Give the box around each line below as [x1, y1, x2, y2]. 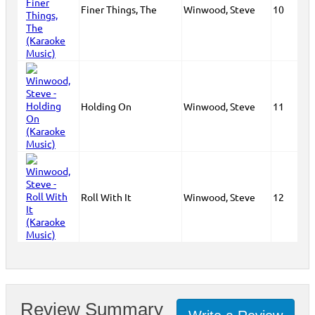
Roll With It [81, 190, 131, 203]
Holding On [81, 99, 131, 112]
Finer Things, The [81, 2, 157, 15]
